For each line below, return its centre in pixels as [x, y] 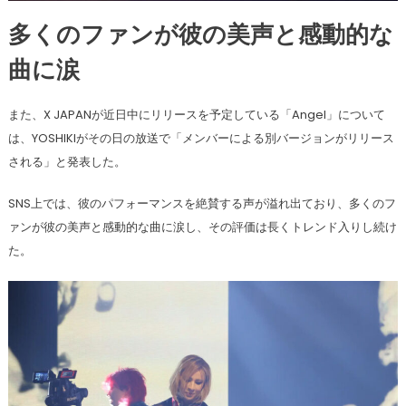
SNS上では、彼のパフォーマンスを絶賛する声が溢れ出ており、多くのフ [202, 204]
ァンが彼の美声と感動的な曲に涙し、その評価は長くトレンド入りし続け [202, 227]
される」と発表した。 [67, 162]
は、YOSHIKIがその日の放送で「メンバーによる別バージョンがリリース [201, 139]
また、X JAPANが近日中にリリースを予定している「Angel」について [196, 115]
